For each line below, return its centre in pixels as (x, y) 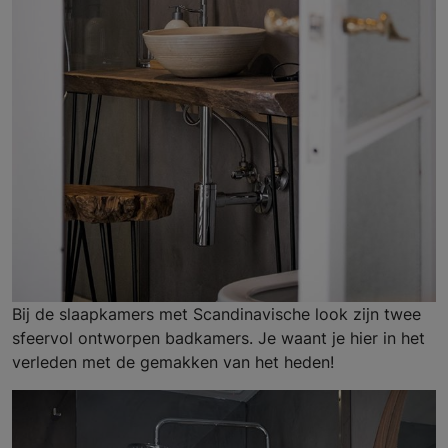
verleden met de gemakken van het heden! (173, 362)
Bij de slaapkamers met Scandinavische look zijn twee (216, 314)
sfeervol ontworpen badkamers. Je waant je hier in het (218, 338)
